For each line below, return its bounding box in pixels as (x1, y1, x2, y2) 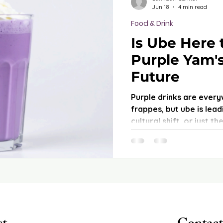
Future (131, 68, 180, 85)
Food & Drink (131, 18, 173, 28)
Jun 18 (152, 3, 169, 10)
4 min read (178, 3, 207, 10)
